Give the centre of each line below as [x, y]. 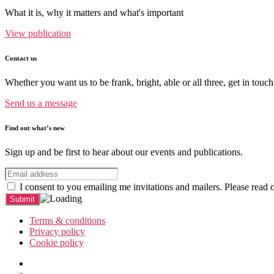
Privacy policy [57, 232]
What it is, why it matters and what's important [94, 13]
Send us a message [41, 103]
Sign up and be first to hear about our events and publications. [124, 152]
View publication [38, 34]
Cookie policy [57, 243]
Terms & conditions [67, 221]
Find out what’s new [35, 128]
